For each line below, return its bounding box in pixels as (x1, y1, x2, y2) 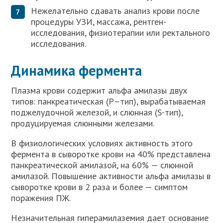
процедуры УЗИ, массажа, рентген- (31, 15, 167, 27)
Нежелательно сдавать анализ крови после (31, 4, 200, 16)
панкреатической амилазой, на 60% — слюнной (11, 159, 194, 171)
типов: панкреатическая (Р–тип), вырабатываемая (11, 95, 206, 107)
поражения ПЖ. (11, 192, 71, 204)
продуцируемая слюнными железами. (11, 117, 155, 129)
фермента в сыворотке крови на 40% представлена (11, 148, 211, 160)
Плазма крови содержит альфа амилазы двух (11, 84, 188, 96)
